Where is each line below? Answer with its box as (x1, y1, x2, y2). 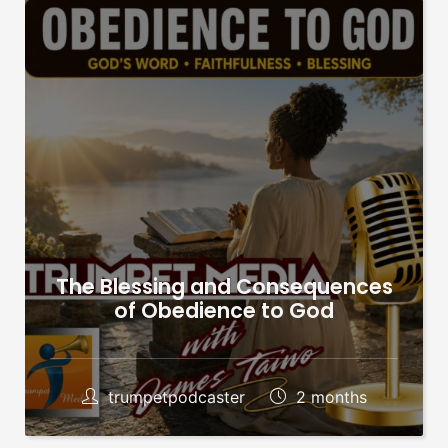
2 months (290, 386, 367, 407)
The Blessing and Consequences (55, 271, 393, 301)
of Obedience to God (114, 295, 334, 325)
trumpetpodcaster (102, 386, 250, 407)
